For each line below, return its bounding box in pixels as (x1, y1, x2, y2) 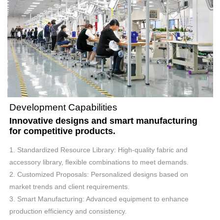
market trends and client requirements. (9, 182, 132, 191)
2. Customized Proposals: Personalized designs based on (9, 170, 189, 178)
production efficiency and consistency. (9, 207, 129, 215)
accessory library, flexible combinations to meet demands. (9, 158, 191, 166)
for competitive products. (9, 126, 116, 136)
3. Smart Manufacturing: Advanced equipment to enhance (9, 194, 189, 203)
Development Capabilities (9, 102, 118, 112)
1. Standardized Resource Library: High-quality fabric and (9, 145, 188, 154)
